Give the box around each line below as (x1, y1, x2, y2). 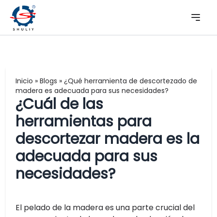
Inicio (15, 76, 33, 86)
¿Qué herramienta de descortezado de (64, 76, 197, 86)
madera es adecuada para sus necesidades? (15, 86, 169, 95)
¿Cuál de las (15, 94, 103, 114)
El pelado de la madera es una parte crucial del (15, 202, 195, 213)
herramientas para (15, 111, 152, 132)
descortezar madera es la (15, 129, 200, 149)
